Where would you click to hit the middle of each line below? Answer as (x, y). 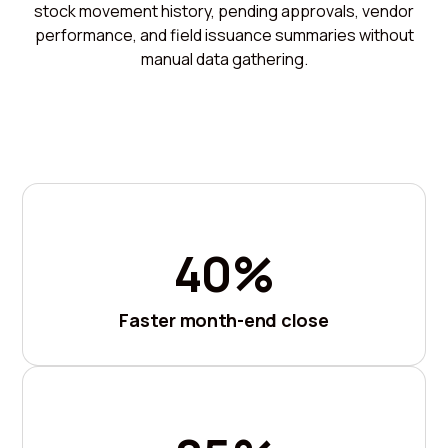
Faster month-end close (224, 319)
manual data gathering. (224, 58)
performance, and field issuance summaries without (224, 34)
